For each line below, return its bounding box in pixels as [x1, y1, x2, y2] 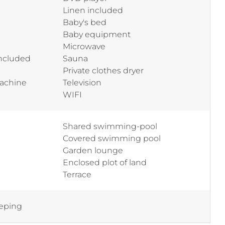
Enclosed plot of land [63, 157, 147, 167]
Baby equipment [63, 29, 131, 39]
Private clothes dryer [63, 65, 144, 75]
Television [63, 77, 101, 87]
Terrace [63, 169, 91, 179]
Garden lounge [63, 145, 123, 155]
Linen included [63, 5, 123, 15]
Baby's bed [63, 17, 106, 27]
